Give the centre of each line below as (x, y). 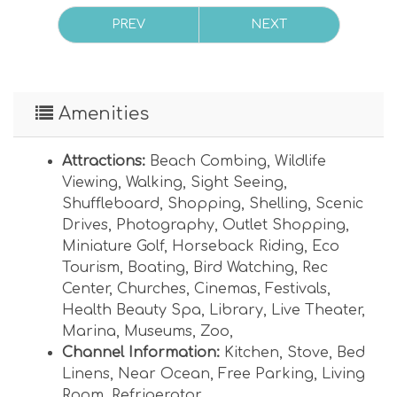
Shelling (278, 203)
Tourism (91, 267)
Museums (158, 331)
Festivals (296, 288)
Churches (152, 288)
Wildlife (300, 161)
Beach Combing (208, 161)
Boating (156, 267)
